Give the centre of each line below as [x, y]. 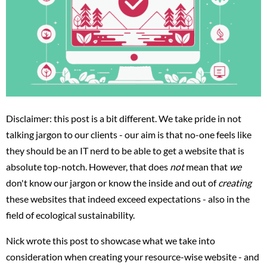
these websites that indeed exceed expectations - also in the [128, 198]
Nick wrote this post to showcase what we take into [111, 240]
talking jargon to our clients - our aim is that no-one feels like [129, 134]
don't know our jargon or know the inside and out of [112, 182]
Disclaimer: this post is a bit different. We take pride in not [124, 118]
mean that [208, 166]
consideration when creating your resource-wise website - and [133, 256]
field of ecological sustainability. [70, 215]
